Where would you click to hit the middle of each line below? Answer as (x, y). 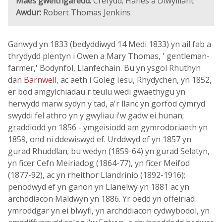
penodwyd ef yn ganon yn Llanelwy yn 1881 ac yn (99, 187)
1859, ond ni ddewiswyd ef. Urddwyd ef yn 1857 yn (100, 139)
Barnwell (40, 80)
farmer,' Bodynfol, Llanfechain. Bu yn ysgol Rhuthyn (104, 68)
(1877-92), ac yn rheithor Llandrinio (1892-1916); (97, 175)
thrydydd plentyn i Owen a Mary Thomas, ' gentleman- (109, 56)
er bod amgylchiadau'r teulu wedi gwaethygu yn (97, 92)
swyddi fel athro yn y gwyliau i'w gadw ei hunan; (96, 115)
